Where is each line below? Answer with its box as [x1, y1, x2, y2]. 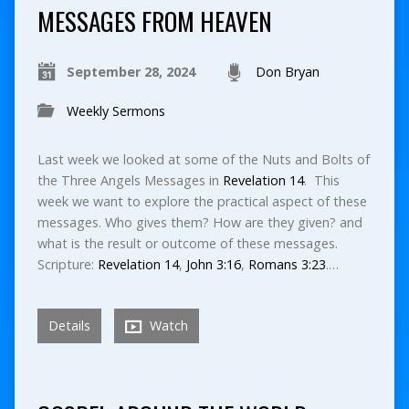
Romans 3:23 [247, 255, 326, 273]
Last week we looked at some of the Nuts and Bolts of [37, 150, 370, 168]
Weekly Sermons [66, 101, 165, 120]
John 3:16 [185, 255, 241, 273]
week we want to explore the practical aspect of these [37, 192, 367, 210]
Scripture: [37, 255, 98, 273]
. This [303, 171, 340, 189]
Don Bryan [255, 62, 320, 80]
